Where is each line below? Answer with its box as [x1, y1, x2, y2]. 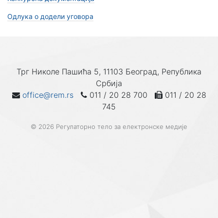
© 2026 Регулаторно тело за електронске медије [31, 123, 187, 130]
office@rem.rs [22, 90, 73, 100]
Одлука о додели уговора [7, 12, 93, 20]
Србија [96, 78, 122, 88]
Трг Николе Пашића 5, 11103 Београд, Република [17, 67, 201, 76]
